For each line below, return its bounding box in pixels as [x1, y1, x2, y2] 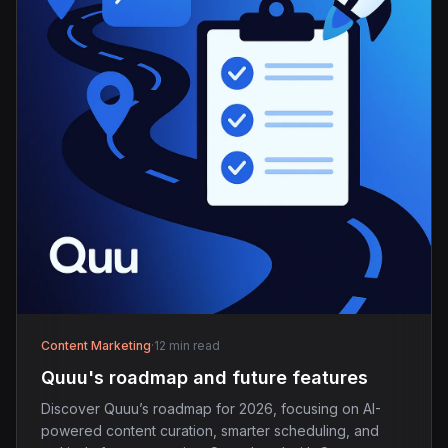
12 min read [154, 337, 220, 353]
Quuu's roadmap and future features [41, 366, 368, 388]
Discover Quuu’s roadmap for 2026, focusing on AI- [41, 399, 381, 417]
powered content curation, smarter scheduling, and [41, 421, 379, 439]
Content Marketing [41, 337, 151, 353]
